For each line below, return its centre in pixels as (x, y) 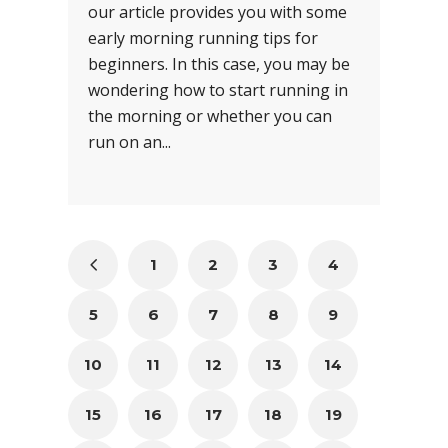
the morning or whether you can (210, 116)
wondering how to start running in (218, 90)
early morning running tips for (203, 38)
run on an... (129, 142)
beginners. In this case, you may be (219, 64)
